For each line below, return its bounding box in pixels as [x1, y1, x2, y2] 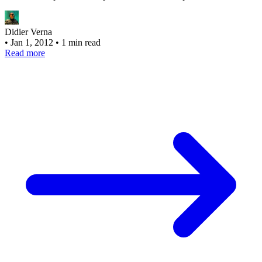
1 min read [61, 37, 101, 47]
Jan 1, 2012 [11, 37, 56, 47]
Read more [5, 47, 45, 58]
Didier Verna [5, 26, 52, 37]
